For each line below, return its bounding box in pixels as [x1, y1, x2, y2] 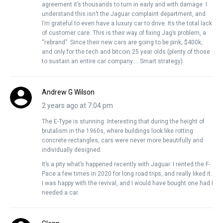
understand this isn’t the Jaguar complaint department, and [42, 10, 206, 17]
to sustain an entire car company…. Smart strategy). [42, 57, 184, 65]
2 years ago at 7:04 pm [42, 101, 113, 110]
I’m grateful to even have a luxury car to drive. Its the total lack [42, 19, 212, 27]
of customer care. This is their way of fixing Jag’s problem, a [42, 29, 206, 36]
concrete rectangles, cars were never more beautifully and [42, 136, 203, 144]
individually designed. [42, 146, 102, 153]
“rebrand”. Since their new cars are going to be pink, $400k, [42, 38, 203, 46]
